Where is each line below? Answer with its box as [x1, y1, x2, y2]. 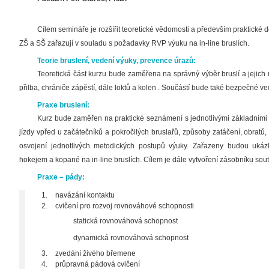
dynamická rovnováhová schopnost [73, 234, 189, 242]
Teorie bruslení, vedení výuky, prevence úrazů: [37, 56, 196, 65]
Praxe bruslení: [37, 101, 89, 109]
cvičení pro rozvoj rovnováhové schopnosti [55, 202, 194, 210]
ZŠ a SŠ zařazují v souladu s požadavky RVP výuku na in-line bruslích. [19, 39, 249, 47]
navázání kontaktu [55, 191, 115, 199]
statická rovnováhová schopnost [73, 217, 178, 225]
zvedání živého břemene [55, 249, 136, 258]
